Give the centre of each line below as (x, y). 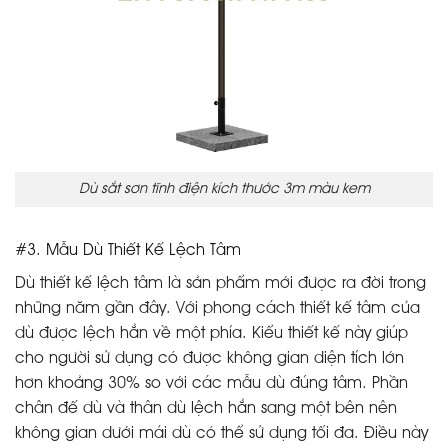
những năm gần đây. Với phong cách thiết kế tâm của (217, 308)
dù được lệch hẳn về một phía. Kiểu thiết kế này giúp (211, 333)
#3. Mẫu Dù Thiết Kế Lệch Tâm (128, 250)
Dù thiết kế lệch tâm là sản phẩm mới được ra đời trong (220, 283)
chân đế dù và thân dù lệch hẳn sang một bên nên (206, 408)
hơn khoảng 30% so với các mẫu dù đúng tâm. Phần (211, 383)
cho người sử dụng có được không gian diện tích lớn (209, 358)
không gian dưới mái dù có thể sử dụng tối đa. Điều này (221, 433)
